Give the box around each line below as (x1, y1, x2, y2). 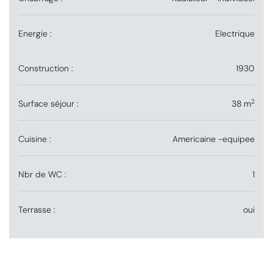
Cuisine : (18, 133, 51, 145)
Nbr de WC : (18, 169, 66, 180)
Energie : (18, 28, 52, 40)
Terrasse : (18, 204, 55, 216)
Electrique (215, 28, 255, 40)
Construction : (18, 63, 73, 74)
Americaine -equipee (172, 133, 255, 145)
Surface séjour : (18, 98, 79, 110)
